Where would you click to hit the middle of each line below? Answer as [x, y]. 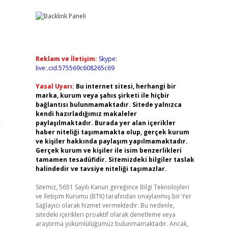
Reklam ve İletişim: [66, 59]
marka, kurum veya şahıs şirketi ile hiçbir [102, 95]
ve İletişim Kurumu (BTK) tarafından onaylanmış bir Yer [113, 196]
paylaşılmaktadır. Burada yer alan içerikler [105, 123]
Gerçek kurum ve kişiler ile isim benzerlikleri [108, 150]
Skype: [108, 59]
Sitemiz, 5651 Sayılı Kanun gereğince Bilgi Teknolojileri [112, 187]
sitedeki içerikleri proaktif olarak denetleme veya [105, 215]
